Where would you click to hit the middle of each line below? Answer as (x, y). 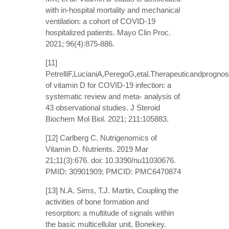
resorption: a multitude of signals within (110, 213)
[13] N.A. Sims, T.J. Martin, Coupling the (112, 190)
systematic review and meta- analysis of (113, 96)
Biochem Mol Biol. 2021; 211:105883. (107, 119)
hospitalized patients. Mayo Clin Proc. (108, 32)
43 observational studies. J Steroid (103, 107)
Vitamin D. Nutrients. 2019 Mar (97, 149)
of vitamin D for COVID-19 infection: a (108, 85)
